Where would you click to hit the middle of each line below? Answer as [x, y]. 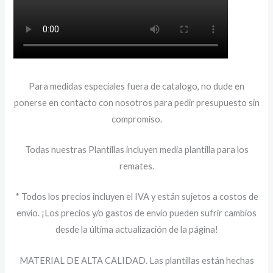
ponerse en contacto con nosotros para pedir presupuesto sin [136, 102]
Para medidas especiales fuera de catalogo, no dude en [136, 86]
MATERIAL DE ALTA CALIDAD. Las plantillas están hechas [136, 260]
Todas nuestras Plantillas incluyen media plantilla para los [136, 150]
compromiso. [136, 119]
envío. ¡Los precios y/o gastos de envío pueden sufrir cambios [136, 213]
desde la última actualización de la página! [136, 230]
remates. [136, 166]
